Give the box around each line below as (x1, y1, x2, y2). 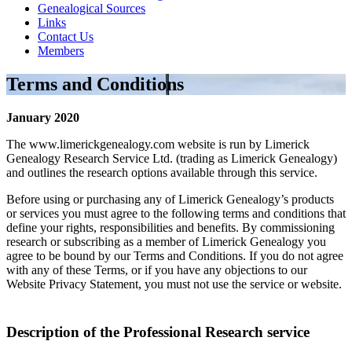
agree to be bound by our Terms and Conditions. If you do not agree (6, 248, 343, 262)
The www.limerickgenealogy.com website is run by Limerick (6, 137, 310, 151)
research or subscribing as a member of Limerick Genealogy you (6, 234, 326, 248)
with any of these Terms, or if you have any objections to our (6, 262, 307, 277)
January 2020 (6, 110, 79, 124)
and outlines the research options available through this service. (6, 165, 321, 179)
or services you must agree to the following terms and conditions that (6, 206, 346, 220)
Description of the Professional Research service (6, 323, 310, 340)
